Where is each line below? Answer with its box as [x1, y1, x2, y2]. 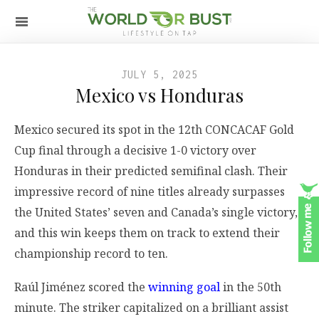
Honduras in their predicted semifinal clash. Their [14, 163, 288, 179]
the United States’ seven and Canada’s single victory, [14, 204, 298, 220]
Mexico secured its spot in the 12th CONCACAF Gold [14, 122, 294, 137]
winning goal [148, 279, 220, 296]
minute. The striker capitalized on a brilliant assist [14, 300, 288, 316]
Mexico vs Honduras [75, 83, 244, 108]
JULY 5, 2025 [121, 68, 198, 80]
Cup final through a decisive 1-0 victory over [14, 142, 256, 158]
